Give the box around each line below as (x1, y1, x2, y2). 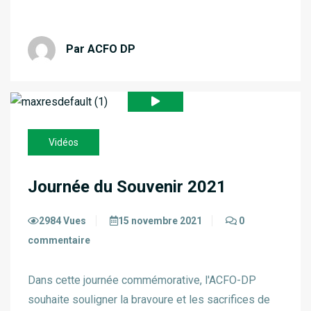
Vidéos (49, 136, 78, 148)
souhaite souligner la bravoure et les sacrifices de (28, 292, 270, 306)
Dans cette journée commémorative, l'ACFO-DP (28, 273, 256, 287)
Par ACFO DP (66, 42, 135, 56)
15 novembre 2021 (118, 215, 202, 226)
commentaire (28, 234, 90, 246)
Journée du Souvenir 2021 (28, 176, 226, 196)
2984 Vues (39, 215, 86, 226)
